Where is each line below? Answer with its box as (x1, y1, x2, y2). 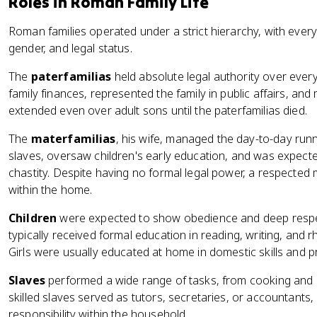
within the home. (8, 182, 93, 197)
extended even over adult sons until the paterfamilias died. (8, 103, 307, 118)
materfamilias (30, 131, 116, 146)
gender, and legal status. (8, 40, 132, 56)
